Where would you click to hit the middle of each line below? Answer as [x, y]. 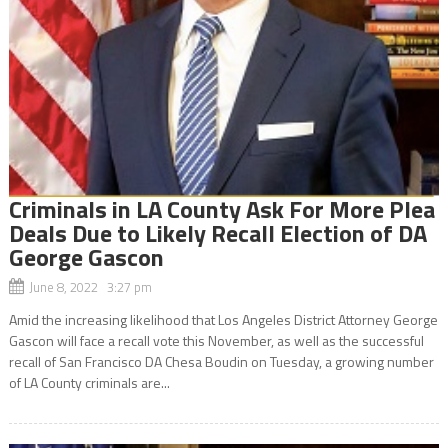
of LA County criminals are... [89, 382]
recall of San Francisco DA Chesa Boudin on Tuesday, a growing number [221, 361]
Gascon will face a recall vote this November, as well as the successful [216, 340]
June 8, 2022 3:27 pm [90, 286]
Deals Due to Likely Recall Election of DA [217, 232]
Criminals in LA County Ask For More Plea [221, 208]
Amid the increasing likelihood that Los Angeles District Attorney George [223, 319]
